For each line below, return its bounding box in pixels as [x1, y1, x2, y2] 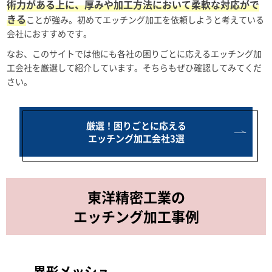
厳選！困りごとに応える [86, 119, 186, 132]
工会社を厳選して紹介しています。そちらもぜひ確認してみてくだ [7, 61, 262, 73]
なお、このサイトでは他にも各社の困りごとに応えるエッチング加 [7, 47, 262, 59]
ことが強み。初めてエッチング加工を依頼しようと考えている [26, 13, 264, 25]
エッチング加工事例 [73, 206, 199, 226]
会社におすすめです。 [7, 27, 92, 39]
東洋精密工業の [87, 186, 185, 207]
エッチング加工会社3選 [87, 132, 185, 144]
